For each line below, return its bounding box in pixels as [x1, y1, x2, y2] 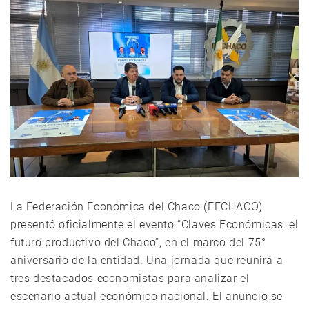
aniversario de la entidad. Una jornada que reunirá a [10, 253, 283, 267]
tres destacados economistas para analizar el [10, 271, 250, 285]
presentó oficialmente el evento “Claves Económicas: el [10, 217, 299, 231]
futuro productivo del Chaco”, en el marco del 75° [10, 235, 266, 249]
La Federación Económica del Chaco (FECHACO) [10, 199, 263, 213]
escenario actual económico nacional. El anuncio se [10, 289, 283, 303]
